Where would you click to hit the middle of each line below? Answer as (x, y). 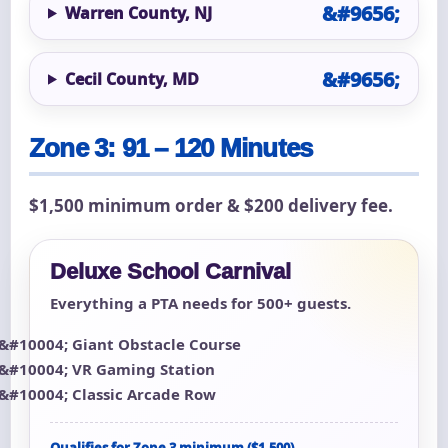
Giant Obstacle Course (156, 343)
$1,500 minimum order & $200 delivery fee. (211, 205)
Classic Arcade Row (144, 393)
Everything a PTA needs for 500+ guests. (200, 302)
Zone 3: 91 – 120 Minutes (171, 147)
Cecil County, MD (131, 78)
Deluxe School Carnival (170, 271)
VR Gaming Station (143, 368)
